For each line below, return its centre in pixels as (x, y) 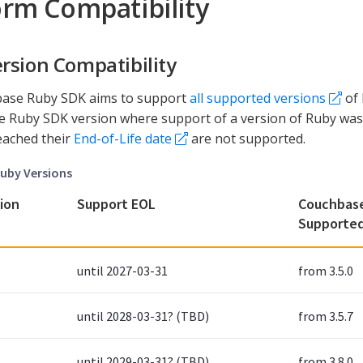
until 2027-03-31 (122, 270)
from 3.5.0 (326, 270)
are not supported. (247, 138)
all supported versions (258, 98)
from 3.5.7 (326, 316)
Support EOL (116, 203)
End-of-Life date (123, 138)
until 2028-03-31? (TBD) (143, 316)
